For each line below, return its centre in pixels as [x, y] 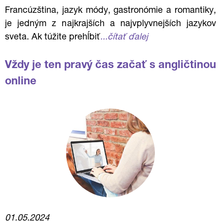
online [21, 82]
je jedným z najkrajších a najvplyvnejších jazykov [110, 24]
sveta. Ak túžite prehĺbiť [53, 37]
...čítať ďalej [124, 37]
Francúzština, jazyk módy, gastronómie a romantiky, [110, 11]
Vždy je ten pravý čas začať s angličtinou [110, 66]
